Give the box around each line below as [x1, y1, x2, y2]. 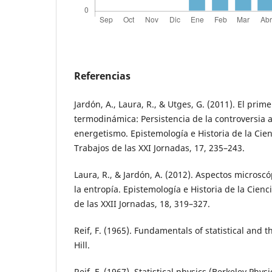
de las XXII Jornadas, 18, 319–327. [74, 197, 210, 209]
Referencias [74, 69, 131, 83]
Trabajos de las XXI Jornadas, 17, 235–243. [74, 141, 245, 154]
